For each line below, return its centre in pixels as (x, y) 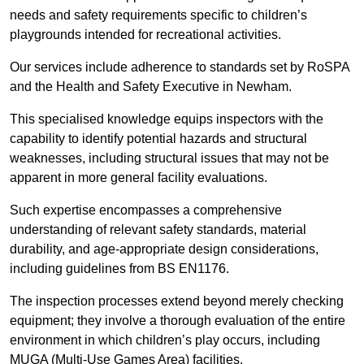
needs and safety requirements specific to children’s (158, 15)
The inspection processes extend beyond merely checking (177, 301)
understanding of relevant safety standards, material (158, 230)
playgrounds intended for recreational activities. (147, 35)
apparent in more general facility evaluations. (140, 178)
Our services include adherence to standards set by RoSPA (180, 67)
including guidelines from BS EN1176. (119, 269)
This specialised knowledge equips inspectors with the (167, 119)
